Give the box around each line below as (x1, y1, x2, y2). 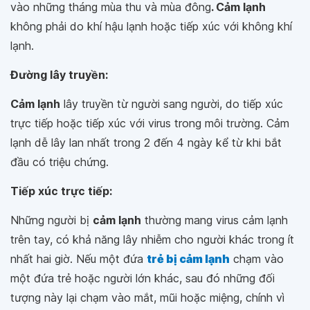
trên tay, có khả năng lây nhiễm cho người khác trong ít (10, 232, 294, 246)
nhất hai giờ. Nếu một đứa (10, 252, 147, 266)
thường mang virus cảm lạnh (141, 213, 288, 227)
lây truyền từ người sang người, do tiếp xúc (60, 97, 283, 111)
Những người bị (10, 213, 93, 227)
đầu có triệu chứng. (10, 155, 109, 169)
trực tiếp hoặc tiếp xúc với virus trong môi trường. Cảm (10, 116, 289, 130)
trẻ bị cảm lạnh (147, 252, 230, 266)
